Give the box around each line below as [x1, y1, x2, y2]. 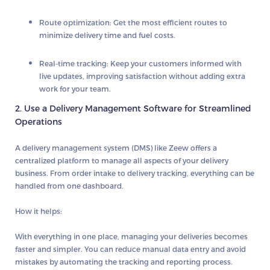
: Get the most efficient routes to [110, 17, 227, 27]
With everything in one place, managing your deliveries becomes [15, 231, 248, 240]
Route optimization [39, 17, 110, 27]
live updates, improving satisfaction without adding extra [39, 71, 245, 80]
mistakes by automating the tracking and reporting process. [15, 257, 233, 266]
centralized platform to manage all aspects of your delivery [15, 155, 228, 165]
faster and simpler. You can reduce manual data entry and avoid [15, 244, 246, 253]
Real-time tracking [39, 58, 107, 67]
